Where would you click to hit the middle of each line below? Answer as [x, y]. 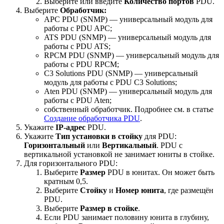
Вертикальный [129, 145]
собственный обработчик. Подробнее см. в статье [129, 109]
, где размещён [189, 190]
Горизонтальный [54, 145]
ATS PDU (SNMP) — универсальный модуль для [127, 37]
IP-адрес [70, 127]
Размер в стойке [109, 208]
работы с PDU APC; [78, 28]
